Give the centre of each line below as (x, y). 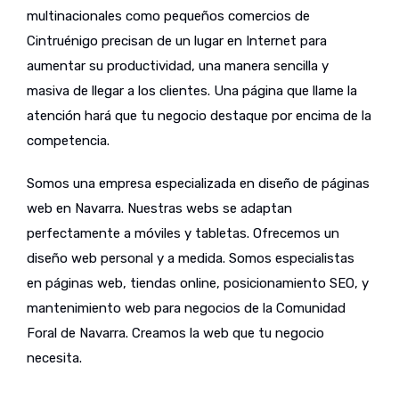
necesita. (54, 358)
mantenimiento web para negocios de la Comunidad (186, 308)
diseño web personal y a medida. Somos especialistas (191, 258)
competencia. (68, 141)
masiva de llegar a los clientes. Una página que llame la (192, 91)
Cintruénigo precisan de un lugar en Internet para (177, 41)
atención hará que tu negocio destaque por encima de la (199, 116)
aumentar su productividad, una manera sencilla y (178, 66)
